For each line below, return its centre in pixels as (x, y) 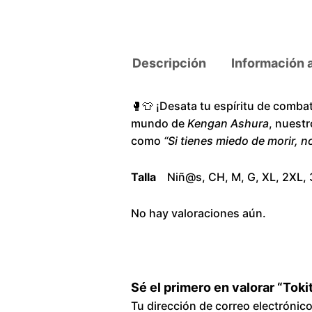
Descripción (169, 63)
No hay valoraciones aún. (198, 213)
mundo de (159, 123)
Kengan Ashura (228, 123)
